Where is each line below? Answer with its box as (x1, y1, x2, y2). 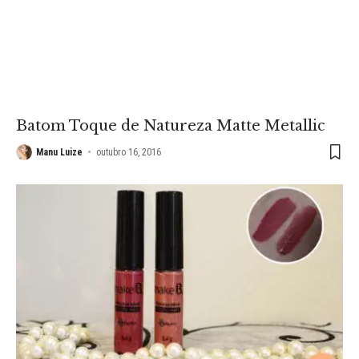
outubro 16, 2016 (96, 146, 162, 158)
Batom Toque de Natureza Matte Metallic (16, 116, 325, 135)
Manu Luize (36, 146, 83, 158)
